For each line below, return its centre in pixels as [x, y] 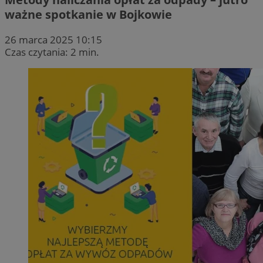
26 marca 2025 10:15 [53, 39]
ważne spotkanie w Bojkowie [88, 14]
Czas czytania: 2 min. [52, 52]
